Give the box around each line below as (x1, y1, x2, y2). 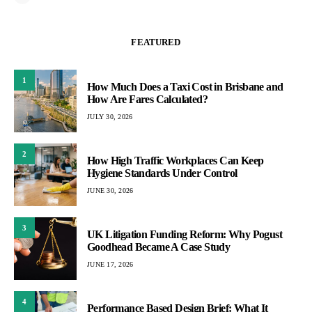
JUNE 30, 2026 (87, 186, 134, 194)
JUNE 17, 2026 (87, 260, 134, 268)
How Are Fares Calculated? (87, 93, 208, 105)
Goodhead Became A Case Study (87, 240, 231, 253)
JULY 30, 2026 (87, 112, 133, 120)
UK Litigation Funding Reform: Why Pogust (87, 228, 282, 240)
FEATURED (131, 37, 181, 48)
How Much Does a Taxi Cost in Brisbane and (87, 80, 283, 93)
